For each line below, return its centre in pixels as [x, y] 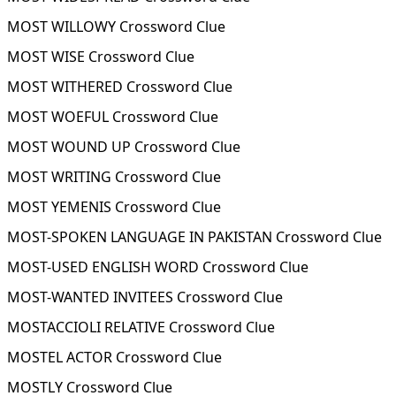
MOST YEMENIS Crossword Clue [114, 207]
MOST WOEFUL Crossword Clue [113, 117]
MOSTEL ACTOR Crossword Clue [114, 357]
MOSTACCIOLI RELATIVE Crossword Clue [141, 327]
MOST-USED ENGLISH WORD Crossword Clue [158, 267]
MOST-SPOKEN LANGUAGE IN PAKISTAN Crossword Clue [194, 237]
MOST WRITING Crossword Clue [114, 177]
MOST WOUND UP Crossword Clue [124, 147]
